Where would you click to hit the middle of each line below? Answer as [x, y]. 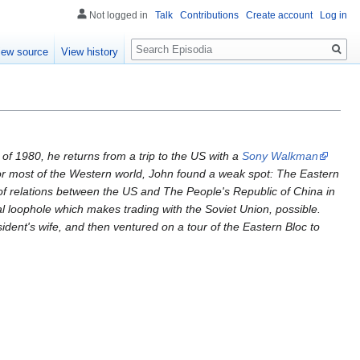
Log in [333, 15]
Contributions [209, 15]
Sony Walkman [280, 156]
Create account [279, 15]
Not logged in [119, 15]
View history [90, 52]
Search [157, 41]
